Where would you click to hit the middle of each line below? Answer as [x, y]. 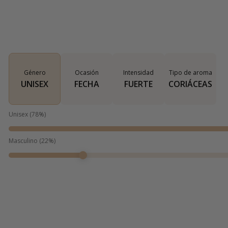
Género [35, 73]
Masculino [23, 141]
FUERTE [138, 84]
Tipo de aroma [190, 73]
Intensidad [138, 73]
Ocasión [87, 73]
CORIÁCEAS [190, 84]
